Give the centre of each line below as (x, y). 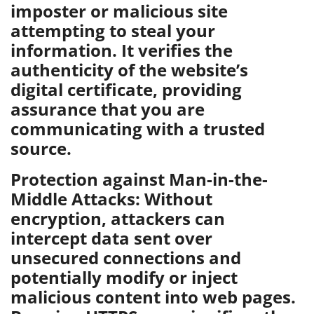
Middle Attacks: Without (111, 199)
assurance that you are (108, 109)
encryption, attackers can (118, 218)
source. (41, 148)
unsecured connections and (126, 258)
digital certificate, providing (126, 89)
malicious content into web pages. (153, 297)
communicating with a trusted (138, 129)
